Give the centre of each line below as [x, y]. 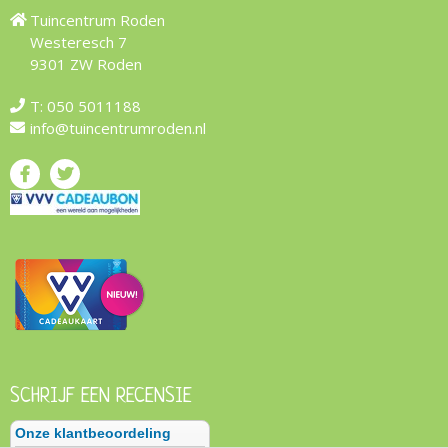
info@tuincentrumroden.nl [118, 128]
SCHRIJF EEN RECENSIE [106, 396]
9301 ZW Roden [86, 64]
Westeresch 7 [78, 42]
